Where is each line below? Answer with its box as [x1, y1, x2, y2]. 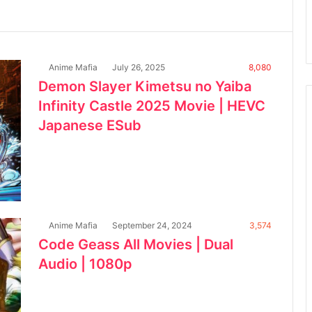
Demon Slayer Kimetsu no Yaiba [38, 77, 251, 95]
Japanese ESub [38, 116, 141, 134]
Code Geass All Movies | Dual [38, 235, 233, 253]
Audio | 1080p [38, 255, 132, 272]
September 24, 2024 [112, 219, 192, 231]
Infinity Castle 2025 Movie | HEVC [38, 97, 265, 114]
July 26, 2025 [112, 61, 165, 72]
